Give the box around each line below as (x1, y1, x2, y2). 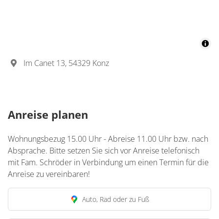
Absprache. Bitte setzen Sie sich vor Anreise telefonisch (8, 145, 199, 156)
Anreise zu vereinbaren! (8, 169, 90, 179)
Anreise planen (8, 107, 88, 122)
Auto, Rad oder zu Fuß (82, 195, 149, 204)
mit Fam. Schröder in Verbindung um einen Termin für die (8, 157, 209, 168)
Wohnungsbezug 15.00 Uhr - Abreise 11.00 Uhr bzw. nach (8, 133, 208, 144)
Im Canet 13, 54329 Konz (23, 58, 109, 68)
